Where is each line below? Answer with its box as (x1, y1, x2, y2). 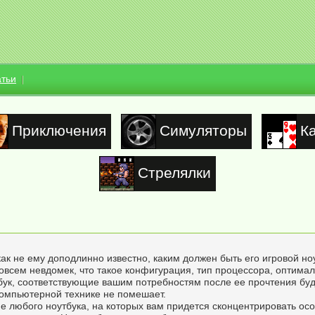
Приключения (11, 122, 106, 139)
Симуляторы (159, 122, 247, 139)
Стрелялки (138, 164, 211, 181)
